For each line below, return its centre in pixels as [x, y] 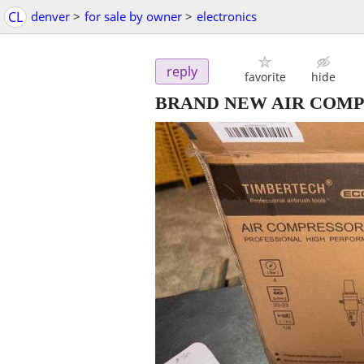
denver [50, 16]
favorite [265, 77]
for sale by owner [133, 16]
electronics [227, 16]
